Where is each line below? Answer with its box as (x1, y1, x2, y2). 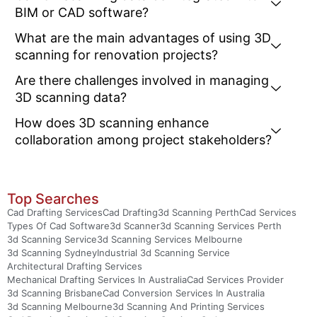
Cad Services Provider (187, 274, 284, 286)
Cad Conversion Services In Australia (103, 287, 265, 299)
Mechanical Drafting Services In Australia (7, 274, 187, 286)
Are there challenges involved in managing (15, 73, 269, 88)
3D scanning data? (15, 90, 127, 105)
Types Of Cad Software (7, 220, 110, 232)
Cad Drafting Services (7, 207, 103, 219)
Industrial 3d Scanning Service (97, 247, 230, 259)
